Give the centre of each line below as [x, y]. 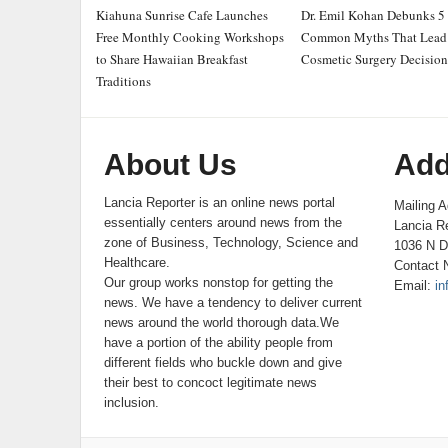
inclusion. [132, 402]
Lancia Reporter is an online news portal [220, 202]
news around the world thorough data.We [222, 322]
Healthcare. [137, 262]
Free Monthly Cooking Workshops [189, 37]
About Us [171, 164]
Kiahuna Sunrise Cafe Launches [181, 15]
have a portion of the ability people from [219, 342]
